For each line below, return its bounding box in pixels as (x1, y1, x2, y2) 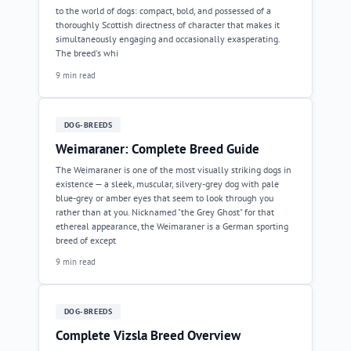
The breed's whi (56, 47, 118, 59)
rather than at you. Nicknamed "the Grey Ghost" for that (56, 205, 274, 218)
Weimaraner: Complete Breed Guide (56, 139, 259, 157)
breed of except (56, 233, 116, 246)
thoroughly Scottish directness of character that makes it (56, 19, 280, 31)
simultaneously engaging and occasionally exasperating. (56, 33, 280, 45)
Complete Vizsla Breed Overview (56, 327, 241, 344)
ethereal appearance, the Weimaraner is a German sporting (56, 219, 288, 232)
